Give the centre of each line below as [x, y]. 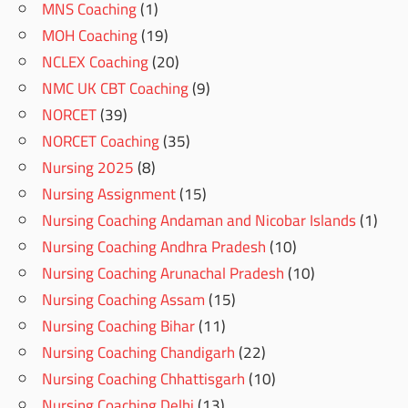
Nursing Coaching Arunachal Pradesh [163, 274]
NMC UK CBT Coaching [116, 89]
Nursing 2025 [88, 168]
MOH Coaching [90, 36]
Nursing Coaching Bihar [119, 326]
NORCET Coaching [101, 142]
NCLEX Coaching [96, 62]
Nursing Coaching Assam [124, 300]
